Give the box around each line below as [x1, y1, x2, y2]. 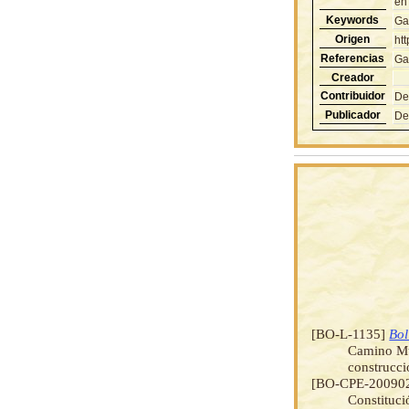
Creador [330, 70, 374, 84]
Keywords [326, 13, 379, 26]
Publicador [324, 108, 381, 121]
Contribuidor [320, 89, 385, 102]
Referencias [320, 51, 384, 65]
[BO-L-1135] [311, 325, 390, 341]
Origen [335, 32, 370, 46]
